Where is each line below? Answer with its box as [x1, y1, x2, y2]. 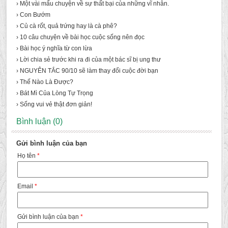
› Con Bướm [16, 11, 50, 18]
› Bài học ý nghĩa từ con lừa [16, 45, 92, 52]
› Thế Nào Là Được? [16, 78, 73, 85]
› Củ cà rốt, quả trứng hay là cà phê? [16, 22, 117, 30]
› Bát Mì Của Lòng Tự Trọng [16, 90, 93, 97]
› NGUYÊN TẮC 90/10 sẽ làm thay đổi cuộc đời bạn [16, 67, 158, 74]
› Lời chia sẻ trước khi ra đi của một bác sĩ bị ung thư [16, 56, 161, 63]
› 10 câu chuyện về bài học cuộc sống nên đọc [16, 34, 145, 41]
